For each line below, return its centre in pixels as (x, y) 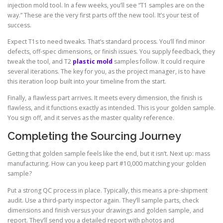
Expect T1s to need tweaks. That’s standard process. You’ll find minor (106, 42)
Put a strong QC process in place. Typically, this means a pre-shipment (108, 190)
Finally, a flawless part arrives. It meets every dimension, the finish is (105, 98)
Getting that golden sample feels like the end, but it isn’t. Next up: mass (109, 154)
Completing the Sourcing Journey (94, 136)
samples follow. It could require (159, 62)
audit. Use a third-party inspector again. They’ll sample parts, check (103, 200)
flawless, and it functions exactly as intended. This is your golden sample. (111, 108)
